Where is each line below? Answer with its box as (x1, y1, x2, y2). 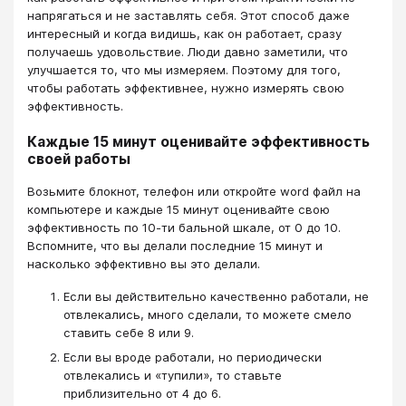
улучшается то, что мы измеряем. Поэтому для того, (27, 63, 341, 78)
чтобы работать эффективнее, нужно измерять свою (27, 81, 344, 96)
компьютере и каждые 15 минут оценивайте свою (27, 202, 330, 217)
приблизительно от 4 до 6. (63, 385, 221, 401)
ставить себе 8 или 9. (63, 325, 194, 341)
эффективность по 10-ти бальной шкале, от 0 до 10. (27, 220, 341, 235)
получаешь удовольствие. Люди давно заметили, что (27, 44, 348, 60)
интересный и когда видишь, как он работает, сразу (27, 26, 342, 42)
